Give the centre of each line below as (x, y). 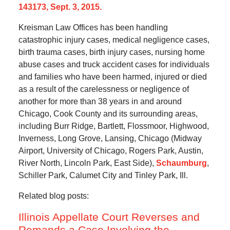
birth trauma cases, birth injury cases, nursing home (111, 52)
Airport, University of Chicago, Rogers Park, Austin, (111, 151)
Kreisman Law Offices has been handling (93, 28)
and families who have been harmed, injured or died (112, 77)
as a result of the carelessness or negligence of (103, 89)
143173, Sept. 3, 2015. (60, 7)
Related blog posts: (53, 196)
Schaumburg (181, 163)
